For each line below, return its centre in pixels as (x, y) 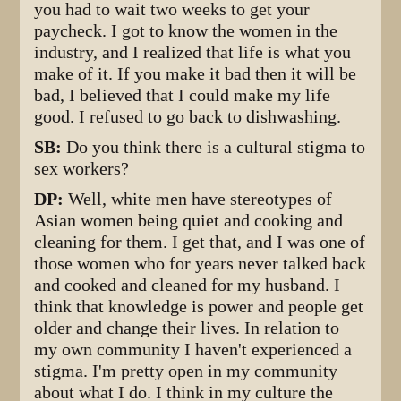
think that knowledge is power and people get (199, 306)
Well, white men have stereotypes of (200, 199)
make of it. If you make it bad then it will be (196, 73)
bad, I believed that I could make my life (183, 95)
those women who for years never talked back (200, 263)
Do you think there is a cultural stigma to (216, 147)
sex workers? (82, 168)
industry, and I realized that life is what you (193, 52)
